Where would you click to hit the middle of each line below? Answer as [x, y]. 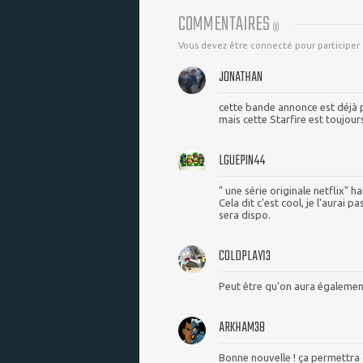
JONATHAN [241, 77]
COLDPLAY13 [245, 256]
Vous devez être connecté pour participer [269, 45]
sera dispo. [245, 214]
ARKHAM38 [242, 327]
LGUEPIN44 [242, 160]
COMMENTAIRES [226, 24]
